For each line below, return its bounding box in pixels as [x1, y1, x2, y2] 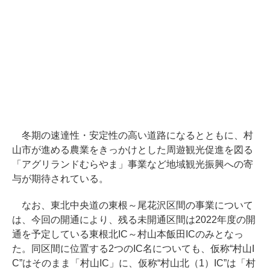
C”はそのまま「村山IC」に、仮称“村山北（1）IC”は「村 [12, 257, 256, 268]
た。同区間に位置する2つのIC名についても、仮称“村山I [12, 243, 254, 254]
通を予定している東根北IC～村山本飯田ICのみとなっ [12, 228, 243, 239]
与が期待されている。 [12, 173, 108, 184]
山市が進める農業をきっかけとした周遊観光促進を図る [12, 144, 253, 155]
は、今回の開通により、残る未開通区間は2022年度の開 [12, 214, 256, 225]
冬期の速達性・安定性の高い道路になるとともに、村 [12, 130, 253, 140]
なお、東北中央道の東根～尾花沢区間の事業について [12, 199, 253, 210]
